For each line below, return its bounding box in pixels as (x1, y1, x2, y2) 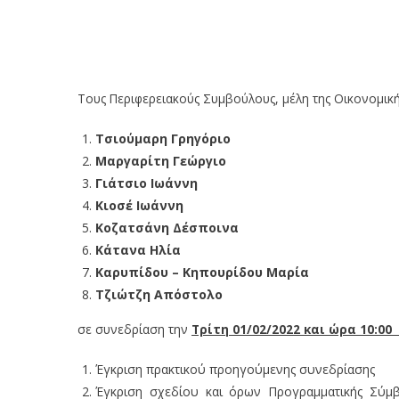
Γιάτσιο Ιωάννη (95, 174, 198, 191)
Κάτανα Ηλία (95, 240, 181, 258)
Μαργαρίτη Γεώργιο (95, 151, 226, 169)
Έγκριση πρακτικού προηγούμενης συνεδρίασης (95, 360, 375, 378)
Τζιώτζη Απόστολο (95, 285, 223, 303)
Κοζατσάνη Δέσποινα (95, 218, 239, 236)
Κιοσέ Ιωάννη (95, 196, 183, 214)
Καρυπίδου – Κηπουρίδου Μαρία (95, 263, 309, 281)
